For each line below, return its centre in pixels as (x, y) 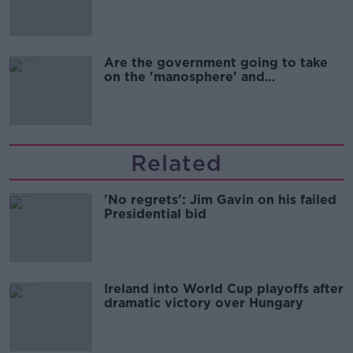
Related (176, 163)
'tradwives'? (143, 91)
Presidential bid (155, 214)
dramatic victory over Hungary (204, 303)
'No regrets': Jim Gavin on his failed (220, 200)
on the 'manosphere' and (184, 77)
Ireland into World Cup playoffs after (224, 289)
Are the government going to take (216, 63)
